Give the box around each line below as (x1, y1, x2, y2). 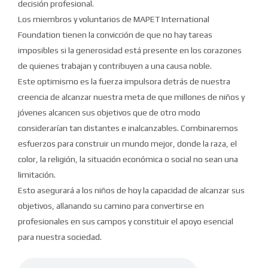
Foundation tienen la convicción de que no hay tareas (18, 29, 212, 39)
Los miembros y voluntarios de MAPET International (18, 14, 209, 24)
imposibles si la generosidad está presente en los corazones (18, 45, 242, 55)
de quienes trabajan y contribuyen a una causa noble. (18, 60, 212, 71)
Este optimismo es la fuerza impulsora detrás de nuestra (18, 76, 230, 86)
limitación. (18, 169, 56, 179)
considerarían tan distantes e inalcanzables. (18, 123, 181, 133)
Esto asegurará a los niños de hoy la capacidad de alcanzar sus (18, 185, 245, 195)
